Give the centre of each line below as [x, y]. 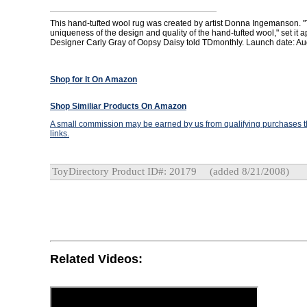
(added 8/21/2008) [248, 171]
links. [60, 134]
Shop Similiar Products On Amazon [118, 106]
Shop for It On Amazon [94, 79]
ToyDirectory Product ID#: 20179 [124, 171]
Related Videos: [96, 259]
